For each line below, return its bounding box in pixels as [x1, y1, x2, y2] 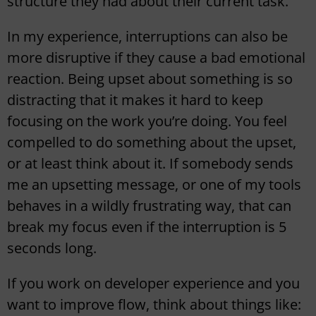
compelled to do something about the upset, [7, 133, 296, 152]
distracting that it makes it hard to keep [7, 90, 263, 110]
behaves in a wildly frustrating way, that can [7, 196, 291, 216]
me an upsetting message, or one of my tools [7, 175, 301, 195]
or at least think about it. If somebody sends [7, 154, 293, 174]
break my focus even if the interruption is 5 [7, 217, 286, 237]
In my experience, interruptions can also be [7, 27, 288, 47]
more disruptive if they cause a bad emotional [7, 48, 305, 68]
